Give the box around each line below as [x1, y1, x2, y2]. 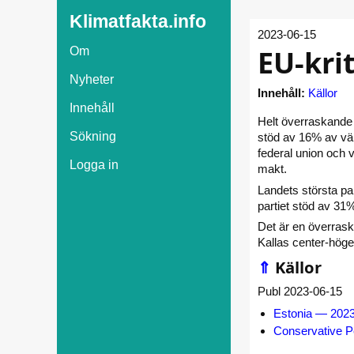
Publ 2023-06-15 [258, 284, 342, 299]
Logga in [70, 158, 119, 171]
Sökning [70, 130, 116, 143]
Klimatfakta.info [70, 12, 206, 32]
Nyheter [70, 73, 114, 86]
